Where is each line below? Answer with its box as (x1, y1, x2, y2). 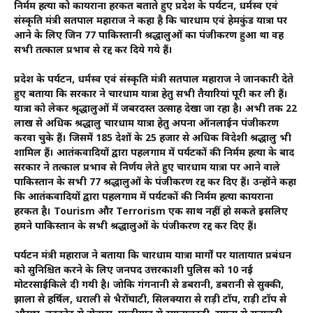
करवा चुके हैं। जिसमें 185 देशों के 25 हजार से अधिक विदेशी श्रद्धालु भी (14, 132, 291, 146)
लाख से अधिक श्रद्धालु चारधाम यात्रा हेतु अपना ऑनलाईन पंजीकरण (14, 117, 279, 131)
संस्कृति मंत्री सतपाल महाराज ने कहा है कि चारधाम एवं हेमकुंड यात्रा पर (14, 15, 287, 29)
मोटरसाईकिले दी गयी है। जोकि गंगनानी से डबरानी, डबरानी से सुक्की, (14, 279, 284, 293)
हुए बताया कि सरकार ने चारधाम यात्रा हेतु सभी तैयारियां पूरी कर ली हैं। (14, 88, 288, 102)
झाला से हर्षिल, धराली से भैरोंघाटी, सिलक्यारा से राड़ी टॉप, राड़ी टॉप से (14, 293, 286, 307)
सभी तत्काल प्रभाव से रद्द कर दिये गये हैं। (14, 44, 173, 58)
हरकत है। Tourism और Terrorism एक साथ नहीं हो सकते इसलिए (14, 205, 288, 219)
